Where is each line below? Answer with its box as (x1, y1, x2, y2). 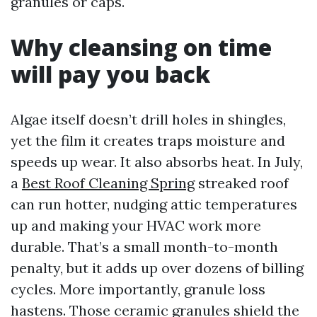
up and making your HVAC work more (11, 217, 261, 234)
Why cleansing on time (11, 32, 272, 62)
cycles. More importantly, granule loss (11, 280, 265, 298)
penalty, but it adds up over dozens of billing (11, 259, 304, 277)
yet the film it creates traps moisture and (11, 132, 285, 149)
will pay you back (11, 59, 210, 89)
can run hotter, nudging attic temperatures (11, 195, 297, 213)
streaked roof (195, 174, 289, 192)
